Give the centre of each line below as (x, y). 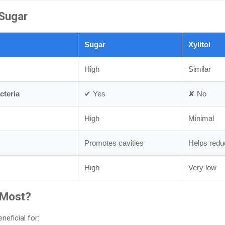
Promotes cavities (114, 143)
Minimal (201, 118)
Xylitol (199, 44)
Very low (202, 167)
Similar (200, 69)
